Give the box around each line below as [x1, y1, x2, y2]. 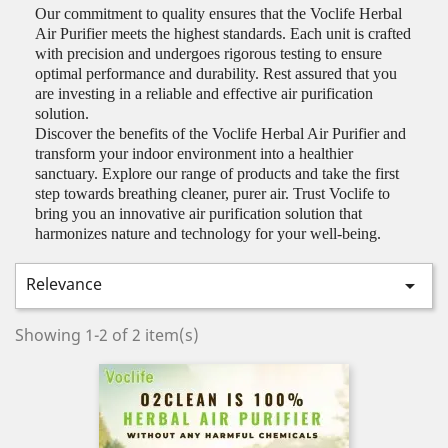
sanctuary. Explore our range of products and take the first [35, 165, 399, 182]
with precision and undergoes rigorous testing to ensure [35, 45, 382, 62]
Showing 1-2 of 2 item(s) [15, 324, 199, 346]
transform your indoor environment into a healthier [35, 145, 353, 162]
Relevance [26, 273, 102, 295]
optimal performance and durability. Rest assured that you [35, 65, 397, 82]
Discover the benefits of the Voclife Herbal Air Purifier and [35, 125, 406, 142]
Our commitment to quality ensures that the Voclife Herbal [35, 5, 402, 22]
